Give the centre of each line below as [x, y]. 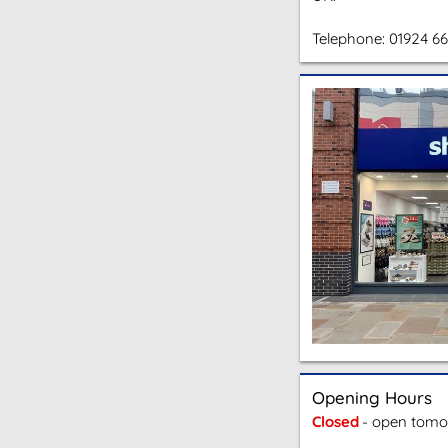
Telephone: [350, 38]
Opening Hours [372, 398]
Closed [335, 422]
